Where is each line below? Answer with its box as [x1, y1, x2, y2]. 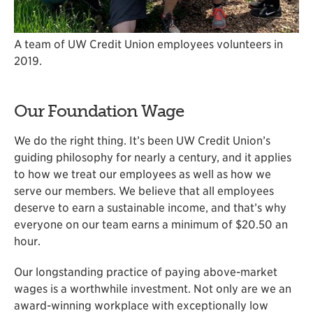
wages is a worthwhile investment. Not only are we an [14, 282, 291, 296]
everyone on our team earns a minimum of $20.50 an [14, 217, 288, 231]
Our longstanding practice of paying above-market [14, 265, 277, 279]
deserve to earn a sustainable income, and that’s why [14, 201, 286, 214]
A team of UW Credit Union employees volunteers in [14, 38, 283, 52]
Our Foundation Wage [14, 101, 184, 122]
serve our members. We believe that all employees [14, 184, 274, 198]
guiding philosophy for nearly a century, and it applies [14, 150, 291, 164]
